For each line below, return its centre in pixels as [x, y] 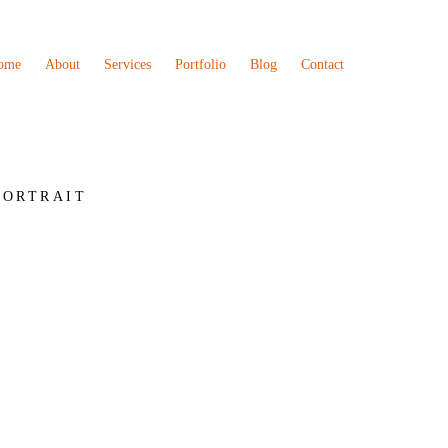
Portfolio [200, 64]
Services [127, 64]
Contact [322, 64]
